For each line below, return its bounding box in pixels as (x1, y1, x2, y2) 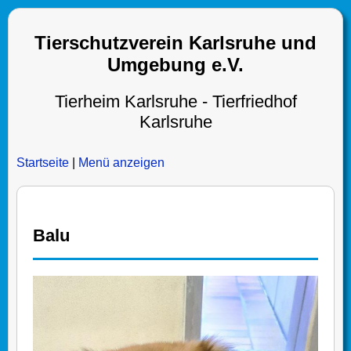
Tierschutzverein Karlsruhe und (34, 32, 317, 53)
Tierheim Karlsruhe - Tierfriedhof (54, 92, 297, 111)
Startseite (16, 156, 69, 169)
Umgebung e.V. (107, 54, 244, 75)
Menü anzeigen (78, 156, 165, 169)
